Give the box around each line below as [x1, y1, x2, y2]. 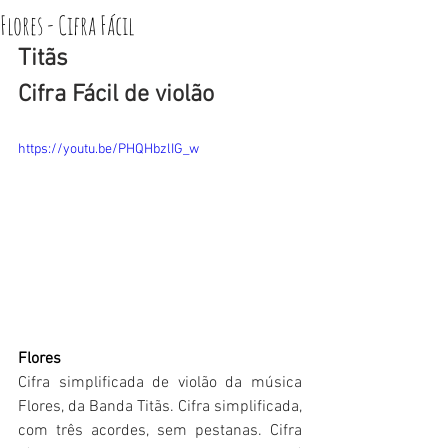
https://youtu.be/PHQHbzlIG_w [18, 141, 199, 158]
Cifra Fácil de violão [18, 81, 214, 109]
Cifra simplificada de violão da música [18, 372, 302, 393]
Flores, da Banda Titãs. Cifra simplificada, [18, 396, 302, 417]
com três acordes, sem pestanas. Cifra [18, 420, 302, 441]
